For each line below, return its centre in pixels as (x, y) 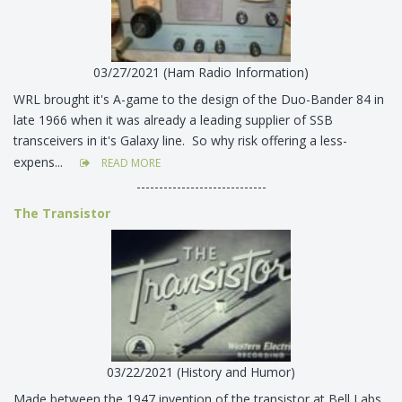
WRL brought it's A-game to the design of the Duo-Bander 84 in (199, 100)
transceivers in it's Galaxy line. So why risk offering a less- (180, 141)
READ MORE (130, 163)
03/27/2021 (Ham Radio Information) (201, 73)
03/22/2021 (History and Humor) (201, 371)
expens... (40, 162)
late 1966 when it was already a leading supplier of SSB (173, 120)
